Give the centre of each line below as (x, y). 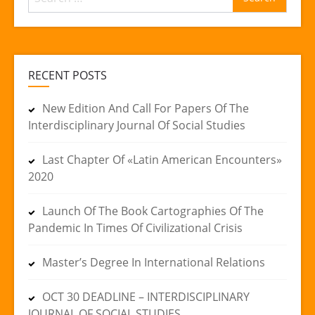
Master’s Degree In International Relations (154, 262)
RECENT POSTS (67, 75)
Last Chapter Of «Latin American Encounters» (162, 159)
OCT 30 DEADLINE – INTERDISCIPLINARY (146, 296)
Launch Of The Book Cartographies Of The (153, 211)
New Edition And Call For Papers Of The (146, 108)
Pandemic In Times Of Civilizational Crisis (135, 227)
